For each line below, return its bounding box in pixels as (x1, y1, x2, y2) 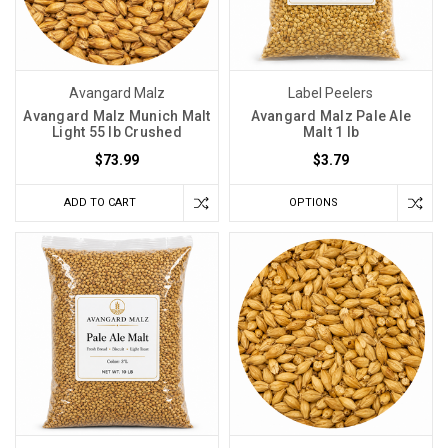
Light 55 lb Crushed (52, 123, 182, 140)
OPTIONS (288, 195, 338, 209)
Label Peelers (288, 84, 374, 101)
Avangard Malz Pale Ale (250, 107, 412, 124)
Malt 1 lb (302, 123, 360, 140)
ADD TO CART (63, 195, 136, 209)
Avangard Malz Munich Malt (23, 107, 211, 124)
